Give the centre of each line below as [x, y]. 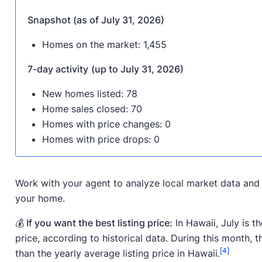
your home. [40, 198]
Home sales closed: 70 [92, 108]
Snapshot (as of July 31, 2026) [96, 20]
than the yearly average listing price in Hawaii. [117, 254]
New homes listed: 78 [89, 93]
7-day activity [58, 69]
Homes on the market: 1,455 [104, 44]
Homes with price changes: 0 [106, 124]
